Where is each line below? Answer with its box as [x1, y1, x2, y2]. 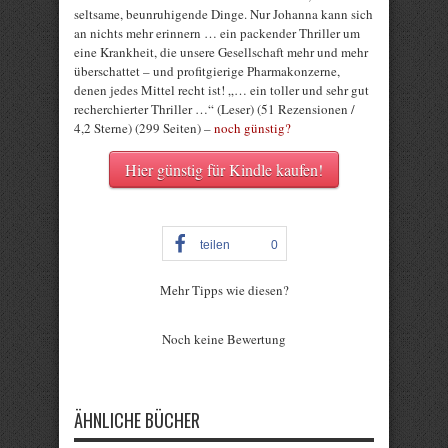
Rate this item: [74, 300, 153, 318]
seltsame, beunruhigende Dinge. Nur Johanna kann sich [74, 5, 373, 23]
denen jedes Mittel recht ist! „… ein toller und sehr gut [74, 81, 369, 99]
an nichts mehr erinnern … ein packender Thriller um [74, 24, 360, 42]
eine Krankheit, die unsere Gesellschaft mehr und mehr [74, 43, 368, 61]
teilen [199, 238, 230, 252]
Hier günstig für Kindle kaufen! [125, 159, 323, 180]
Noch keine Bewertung [162, 330, 286, 348]
